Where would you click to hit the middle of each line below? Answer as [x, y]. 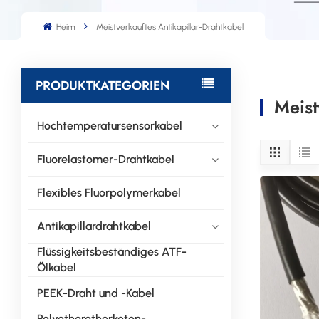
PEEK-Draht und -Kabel [95, 293]
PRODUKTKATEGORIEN [103, 85]
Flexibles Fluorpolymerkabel [109, 192]
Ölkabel [56, 267]
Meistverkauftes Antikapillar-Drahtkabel [169, 27]
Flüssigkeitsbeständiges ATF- [111, 251]
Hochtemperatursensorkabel [109, 125]
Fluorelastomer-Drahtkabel [105, 159]
